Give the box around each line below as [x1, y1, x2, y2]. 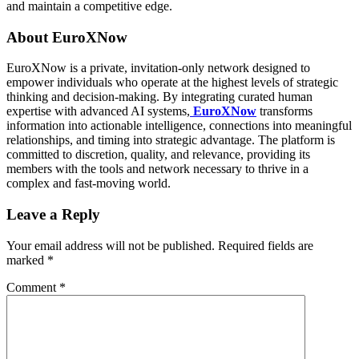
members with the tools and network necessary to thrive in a [6, 162, 309, 176]
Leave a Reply [6, 206, 100, 224]
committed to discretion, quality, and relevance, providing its [6, 147, 310, 162]
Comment [6, 280, 59, 294]
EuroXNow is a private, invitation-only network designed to [6, 61, 310, 75]
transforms [256, 104, 313, 119]
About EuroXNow [6, 28, 127, 46]
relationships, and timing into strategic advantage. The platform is [6, 133, 335, 147]
